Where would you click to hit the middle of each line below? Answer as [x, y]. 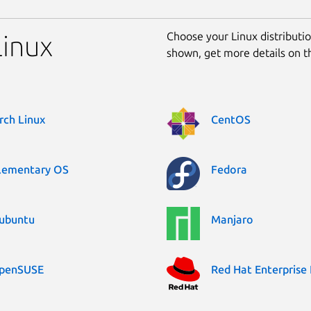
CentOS [231, 119]
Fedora [229, 169]
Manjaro [232, 219]
